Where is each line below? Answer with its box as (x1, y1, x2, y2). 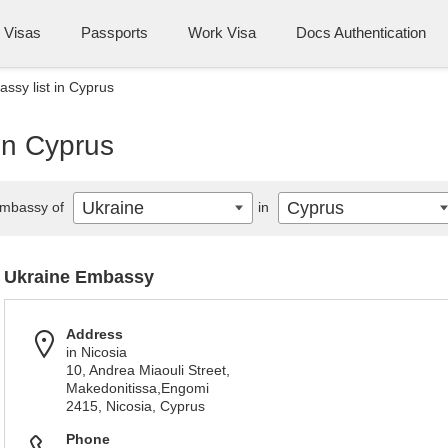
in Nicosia (66, 344, 127, 360)
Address (66, 326, 123, 342)
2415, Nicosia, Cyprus (66, 398, 205, 414)
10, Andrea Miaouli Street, (66, 362, 230, 378)
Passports (81, 24, 148, 41)
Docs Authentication (296, 24, 426, 41)
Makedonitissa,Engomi (66, 380, 209, 396)
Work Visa (188, 24, 256, 41)
